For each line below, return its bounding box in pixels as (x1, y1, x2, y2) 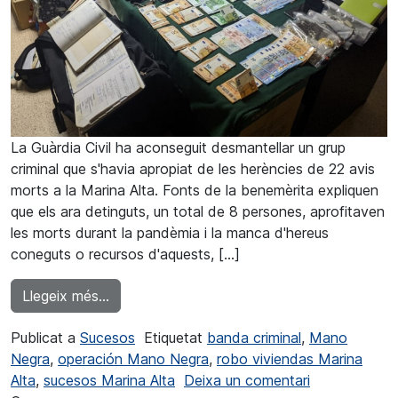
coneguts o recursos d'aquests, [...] (11, 244, 240, 263)
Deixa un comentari (184, 370, 310, 389)
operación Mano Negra (58, 349, 209, 368)
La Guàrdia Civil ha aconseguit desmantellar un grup (11, 138, 346, 156)
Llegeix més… (22, 286, 109, 305)
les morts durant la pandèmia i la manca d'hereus (11, 223, 329, 242)
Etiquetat (144, 328, 207, 346)
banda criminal (207, 328, 301, 346)
